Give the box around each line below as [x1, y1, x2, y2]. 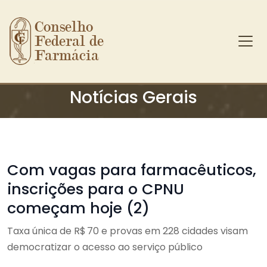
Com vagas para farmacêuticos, [7, 160, 256, 181]
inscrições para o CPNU [7, 179, 184, 200]
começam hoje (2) [7, 198, 150, 219]
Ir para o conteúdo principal [7, 51, 142, 65]
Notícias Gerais [70, 85, 197, 109]
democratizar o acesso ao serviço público [7, 240, 203, 254]
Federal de [35, 32, 104, 50]
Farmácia [35, 46, 100, 64]
